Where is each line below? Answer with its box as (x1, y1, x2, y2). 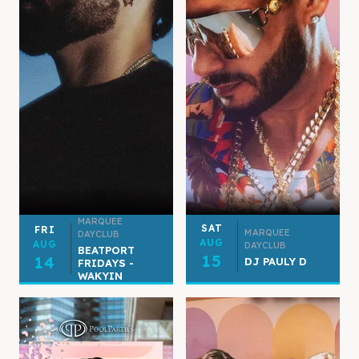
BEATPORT (77, 243, 135, 256)
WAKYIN (77, 268, 123, 282)
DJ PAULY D (244, 254, 307, 268)
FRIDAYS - (77, 256, 134, 269)
